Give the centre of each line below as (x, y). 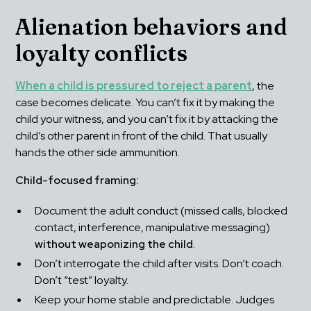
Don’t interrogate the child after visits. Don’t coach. (160, 264)
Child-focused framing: (77, 180)
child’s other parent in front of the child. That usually (142, 136)
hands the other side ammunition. (98, 153)
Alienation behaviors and (152, 27)
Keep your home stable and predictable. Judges (155, 300)
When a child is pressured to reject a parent (134, 86)
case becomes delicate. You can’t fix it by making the (145, 103)
